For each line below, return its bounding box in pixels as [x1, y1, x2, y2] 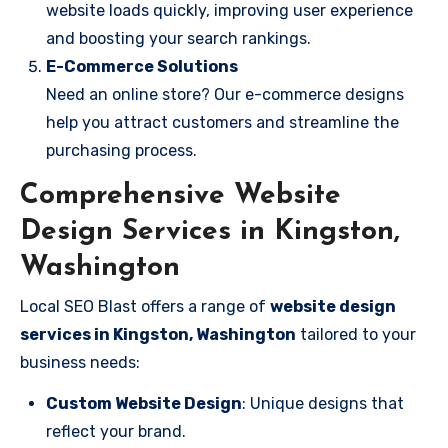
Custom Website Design [46, 393, 242, 413]
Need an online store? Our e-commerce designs [46, 85, 404, 104]
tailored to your [296, 324, 416, 344]
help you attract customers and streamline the [46, 113, 399, 132]
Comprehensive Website [20, 182, 341, 210]
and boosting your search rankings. [46, 29, 311, 48]
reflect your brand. [46, 421, 186, 441]
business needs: [20, 352, 140, 372]
